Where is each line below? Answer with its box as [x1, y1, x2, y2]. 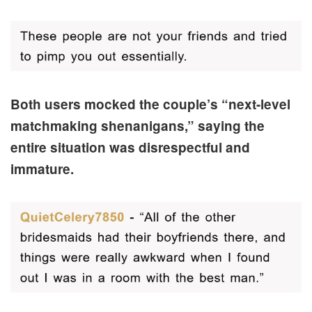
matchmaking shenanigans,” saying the [10, 116, 265, 135]
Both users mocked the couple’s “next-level [10, 94, 290, 114]
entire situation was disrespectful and [10, 137, 250, 157]
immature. [10, 159, 74, 178]
